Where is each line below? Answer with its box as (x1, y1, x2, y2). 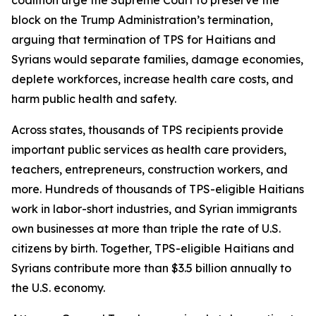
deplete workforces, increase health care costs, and (11, 71, 293, 86)
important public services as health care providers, (11, 142, 286, 157)
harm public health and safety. (11, 91, 176, 106)
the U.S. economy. (11, 280, 105, 295)
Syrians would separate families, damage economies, (11, 51, 303, 66)
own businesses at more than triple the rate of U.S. (11, 221, 281, 236)
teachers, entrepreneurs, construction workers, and (11, 162, 288, 176)
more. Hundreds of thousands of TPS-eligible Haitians (11, 181, 304, 196)
